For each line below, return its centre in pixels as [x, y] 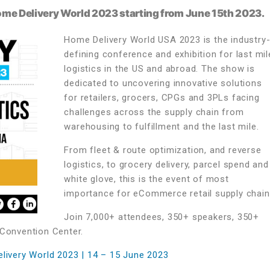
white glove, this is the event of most [146, 179]
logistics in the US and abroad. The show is [159, 69]
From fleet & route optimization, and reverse [163, 150]
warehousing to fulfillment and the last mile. [162, 127]
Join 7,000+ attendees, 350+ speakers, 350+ [162, 217]
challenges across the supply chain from [154, 112]
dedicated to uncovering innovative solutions [163, 83]
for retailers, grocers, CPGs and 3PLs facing [162, 98]
